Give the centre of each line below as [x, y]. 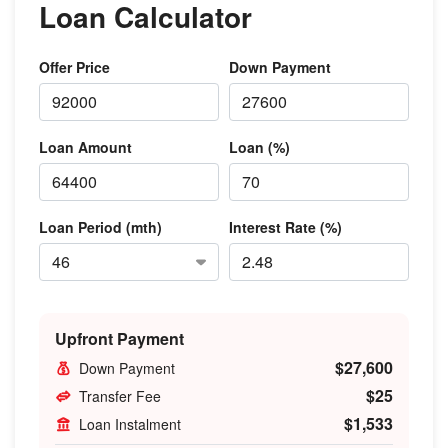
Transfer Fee [120, 395]
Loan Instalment [130, 423]
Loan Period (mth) [100, 226]
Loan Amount [85, 146]
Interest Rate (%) [285, 226]
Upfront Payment [119, 338]
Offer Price [74, 66]
